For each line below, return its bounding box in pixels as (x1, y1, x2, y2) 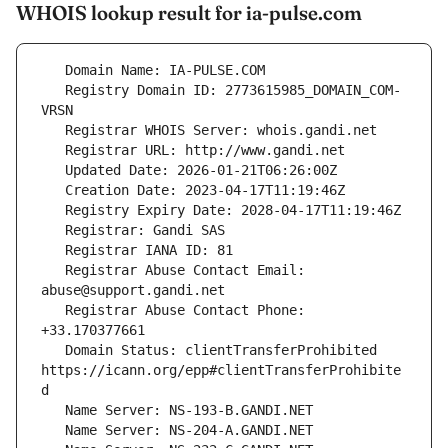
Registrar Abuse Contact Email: (41, 262, 65, 279)
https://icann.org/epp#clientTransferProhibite (41, 362, 401, 379)
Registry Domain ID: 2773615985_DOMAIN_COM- (41, 82, 65, 99)
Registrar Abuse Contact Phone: (41, 302, 65, 319)
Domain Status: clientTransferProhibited (41, 342, 65, 359)
